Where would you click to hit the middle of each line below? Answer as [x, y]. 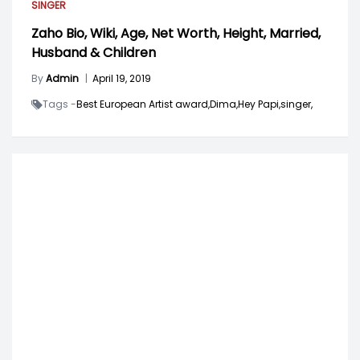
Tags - [59, 104]
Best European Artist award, [143, 104]
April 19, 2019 [122, 79]
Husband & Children [94, 53]
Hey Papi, [259, 104]
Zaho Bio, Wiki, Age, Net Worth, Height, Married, [176, 34]
